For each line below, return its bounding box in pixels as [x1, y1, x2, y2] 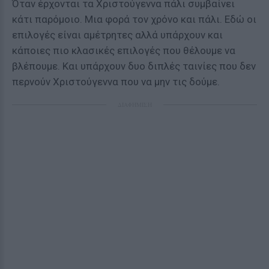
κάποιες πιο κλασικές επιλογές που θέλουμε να [12, 44, 235, 56]
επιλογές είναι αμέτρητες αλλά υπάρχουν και [12, 29, 223, 41]
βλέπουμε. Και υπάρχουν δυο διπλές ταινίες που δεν [12, 60, 256, 72]
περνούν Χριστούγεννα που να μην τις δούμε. [12, 76, 220, 88]
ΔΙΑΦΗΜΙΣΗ [117, 100, 152, 109]
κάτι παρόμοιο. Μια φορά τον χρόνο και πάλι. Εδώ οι [12, 13, 256, 25]
